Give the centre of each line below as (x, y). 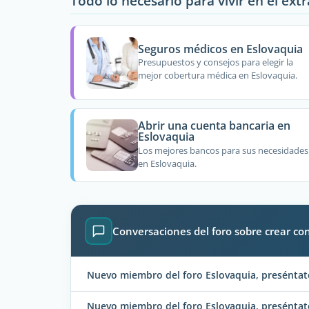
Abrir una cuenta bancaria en (214, 126)
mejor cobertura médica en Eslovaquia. (217, 76)
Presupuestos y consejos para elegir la (215, 62)
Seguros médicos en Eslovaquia (220, 49)
